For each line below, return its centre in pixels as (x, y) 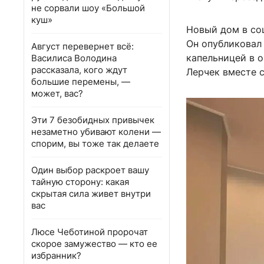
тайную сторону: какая (80, 182)
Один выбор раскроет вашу (90, 170)
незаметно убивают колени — (96, 132)
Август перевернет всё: (82, 46)
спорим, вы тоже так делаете (95, 143)
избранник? (56, 255)
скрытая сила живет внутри (91, 194)
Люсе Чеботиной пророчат (90, 232)
